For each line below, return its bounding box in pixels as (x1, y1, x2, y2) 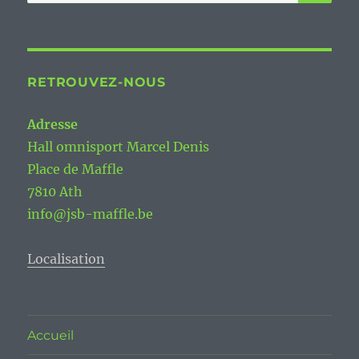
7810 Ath (27, 184, 83, 200)
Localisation (27, 251, 106, 268)
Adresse (27, 116, 79, 133)
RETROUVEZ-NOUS (27, 75, 166, 91)
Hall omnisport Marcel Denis (27, 139, 210, 155)
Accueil (27, 327, 75, 343)
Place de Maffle (27, 161, 124, 178)
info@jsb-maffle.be (27, 206, 154, 223)
